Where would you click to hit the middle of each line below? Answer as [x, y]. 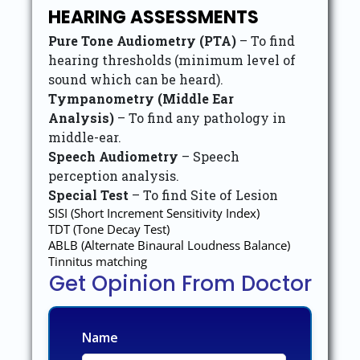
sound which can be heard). [136, 79]
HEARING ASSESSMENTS [153, 17]
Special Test [88, 195]
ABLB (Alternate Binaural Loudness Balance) [169, 245]
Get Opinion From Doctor [180, 284]
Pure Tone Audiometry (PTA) [142, 41]
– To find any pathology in [200, 118]
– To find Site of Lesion [203, 195]
